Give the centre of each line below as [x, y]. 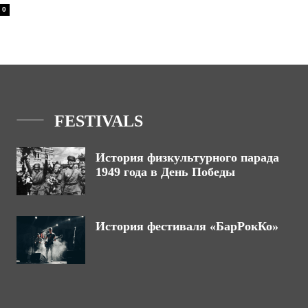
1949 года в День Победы [165, 172]
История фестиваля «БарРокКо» [187, 226]
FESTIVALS [99, 121]
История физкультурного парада [187, 157]
